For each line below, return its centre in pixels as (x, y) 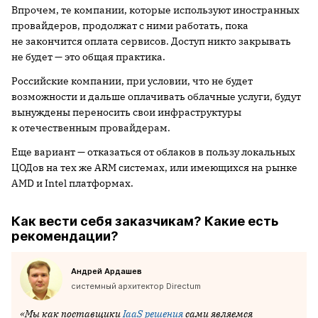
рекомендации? (65, 236)
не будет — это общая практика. (88, 56)
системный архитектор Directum (136, 286)
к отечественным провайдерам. (91, 127)
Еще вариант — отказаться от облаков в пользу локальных (153, 152)
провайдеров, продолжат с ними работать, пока (130, 25)
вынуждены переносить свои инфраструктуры (126, 112)
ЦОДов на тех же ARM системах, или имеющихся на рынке (154, 167)
